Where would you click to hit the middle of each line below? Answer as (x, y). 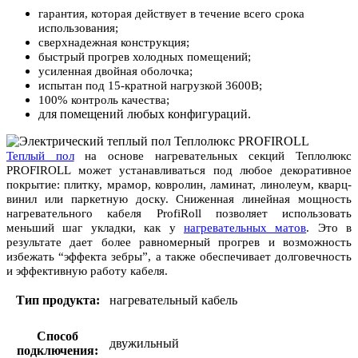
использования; (78, 28)
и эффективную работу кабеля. (87, 270)
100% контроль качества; (104, 99)
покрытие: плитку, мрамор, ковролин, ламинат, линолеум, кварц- (179, 184)
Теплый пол (40, 155)
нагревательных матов (245, 227)
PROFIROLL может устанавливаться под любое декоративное (179, 170)
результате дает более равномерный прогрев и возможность (179, 242)
